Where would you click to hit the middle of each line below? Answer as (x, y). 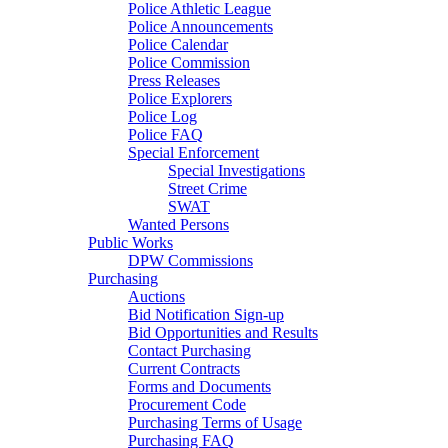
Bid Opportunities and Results (223, 332)
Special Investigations (236, 170)
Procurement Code (187, 404)
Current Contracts (184, 368)
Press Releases (174, 80)
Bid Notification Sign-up (206, 314)
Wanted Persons (178, 224)
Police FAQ (165, 134)
